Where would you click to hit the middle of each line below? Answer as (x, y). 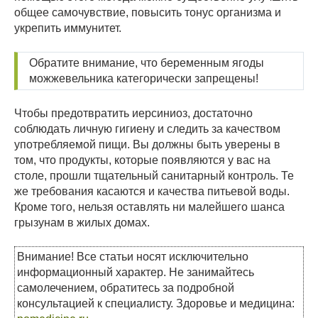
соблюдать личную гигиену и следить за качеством (147, 129)
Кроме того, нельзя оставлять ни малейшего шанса (149, 207)
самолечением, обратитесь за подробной (126, 288)
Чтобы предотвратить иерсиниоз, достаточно (133, 114)
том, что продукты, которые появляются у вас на (142, 160)
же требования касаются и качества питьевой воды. (152, 192)
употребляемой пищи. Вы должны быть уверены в (147, 145)
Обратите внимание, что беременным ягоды (147, 63)
